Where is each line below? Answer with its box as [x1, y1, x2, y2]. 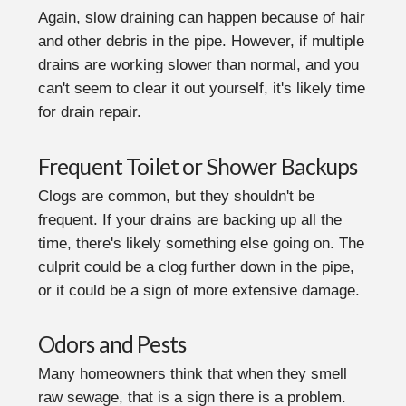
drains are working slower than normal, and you [37, 56, 359, 74]
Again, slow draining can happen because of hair [37, 9, 365, 27]
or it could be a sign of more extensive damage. [37, 281, 364, 299]
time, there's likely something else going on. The [37, 234, 364, 252]
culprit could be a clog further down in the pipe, [37, 257, 354, 275]
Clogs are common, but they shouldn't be [37, 187, 314, 205]
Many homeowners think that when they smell [37, 365, 347, 383]
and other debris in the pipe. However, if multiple [37, 33, 364, 51]
